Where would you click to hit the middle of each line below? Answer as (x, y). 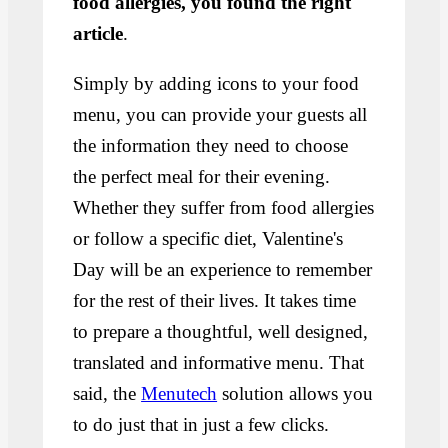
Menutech (179, 394)
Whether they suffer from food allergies (224, 208)
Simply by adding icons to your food (216, 84)
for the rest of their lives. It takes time (215, 301)
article (98, 34)
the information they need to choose (211, 146)
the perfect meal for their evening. (202, 177)
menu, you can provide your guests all (220, 115)
